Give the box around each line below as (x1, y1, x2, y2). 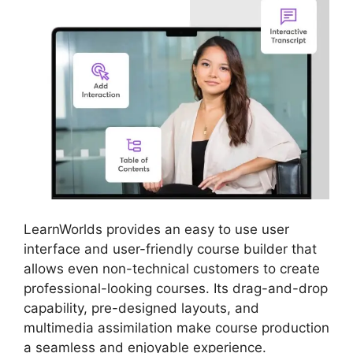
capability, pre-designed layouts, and (24, 299, 259, 316)
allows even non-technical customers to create (24, 260, 320, 277)
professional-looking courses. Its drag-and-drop (24, 280, 328, 296)
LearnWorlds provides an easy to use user (24, 221, 289, 237)
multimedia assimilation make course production (24, 319, 329, 336)
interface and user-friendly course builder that (24, 240, 317, 257)
